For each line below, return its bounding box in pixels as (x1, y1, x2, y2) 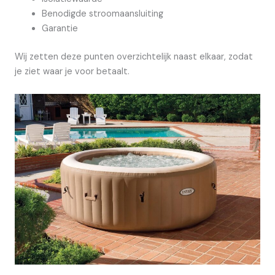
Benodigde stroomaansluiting (41, 8, 163, 20)
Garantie (41, 23, 78, 35)
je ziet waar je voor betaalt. (15, 66, 130, 78)
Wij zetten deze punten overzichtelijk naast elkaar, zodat (15, 51, 253, 63)
